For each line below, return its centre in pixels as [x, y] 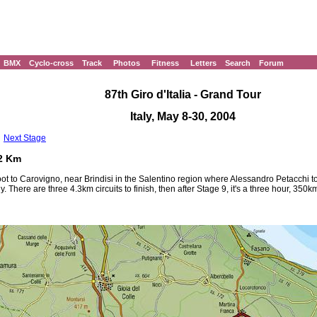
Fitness [165, 63]
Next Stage [25, 138]
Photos [127, 63]
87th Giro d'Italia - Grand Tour [183, 94]
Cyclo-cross [51, 63]
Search [238, 63]
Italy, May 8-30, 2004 [183, 117]
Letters [203, 63]
